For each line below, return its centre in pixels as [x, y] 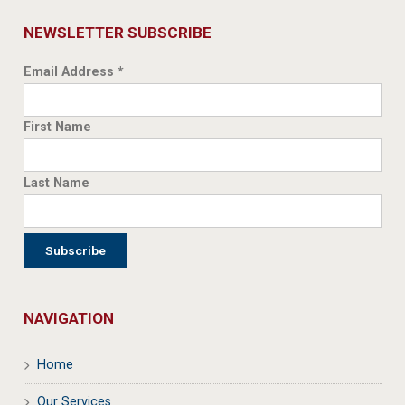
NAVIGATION [68, 318]
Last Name [56, 183]
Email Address [70, 72]
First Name [57, 127]
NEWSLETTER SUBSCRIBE [117, 33]
